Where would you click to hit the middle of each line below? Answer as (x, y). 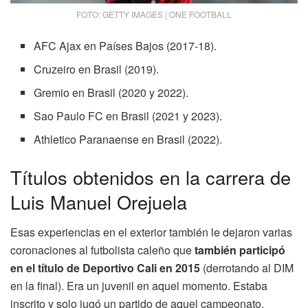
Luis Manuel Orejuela (99, 201)
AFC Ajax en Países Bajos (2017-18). (125, 45)
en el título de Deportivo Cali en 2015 (105, 268)
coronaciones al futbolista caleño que (101, 250)
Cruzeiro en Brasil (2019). (97, 69)
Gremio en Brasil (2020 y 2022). (111, 92)
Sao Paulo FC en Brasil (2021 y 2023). (128, 115)
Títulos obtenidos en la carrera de (151, 177)
